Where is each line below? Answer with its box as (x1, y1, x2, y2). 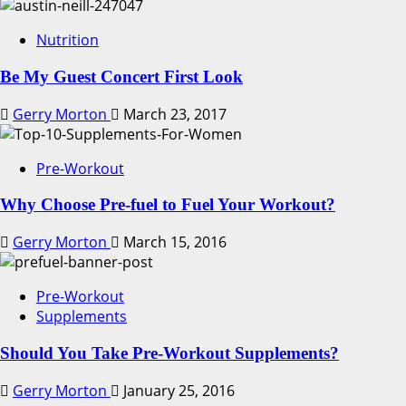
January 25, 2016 (120, 380, 235, 401)
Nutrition (36, 30, 99, 51)
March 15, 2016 (120, 232, 227, 253)
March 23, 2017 (120, 103, 227, 124)
